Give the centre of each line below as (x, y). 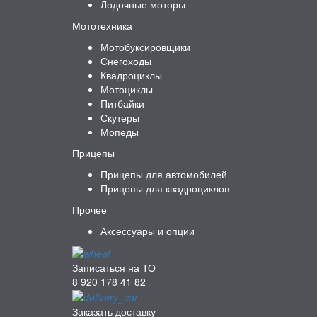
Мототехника (102, 25)
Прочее (90, 209)
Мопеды (120, 131)
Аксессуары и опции (148, 230)
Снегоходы (126, 60)
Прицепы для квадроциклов (165, 188)
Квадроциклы (131, 75)
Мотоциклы (127, 89)
